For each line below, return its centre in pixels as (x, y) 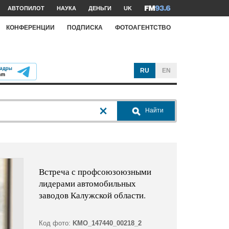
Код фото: (54, 223)
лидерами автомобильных (87, 184)
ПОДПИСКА (85, 27)
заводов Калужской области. (92, 195)
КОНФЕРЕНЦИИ (30, 27)
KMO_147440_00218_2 (107, 223)
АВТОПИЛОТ (26, 8)
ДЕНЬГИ (100, 8)
